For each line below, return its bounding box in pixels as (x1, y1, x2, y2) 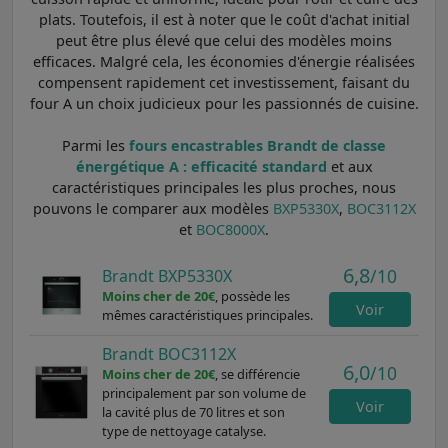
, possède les (214, 286, 290, 305)
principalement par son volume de (101, 383, 306, 402)
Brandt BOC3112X (101, 342, 236, 365)
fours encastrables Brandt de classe (129, 135, 386, 155)
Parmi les (62, 135, 129, 155)
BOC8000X (196, 219, 265, 239)
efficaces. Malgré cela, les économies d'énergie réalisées (33, 51, 415, 71)
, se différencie (214, 364, 300, 383)
